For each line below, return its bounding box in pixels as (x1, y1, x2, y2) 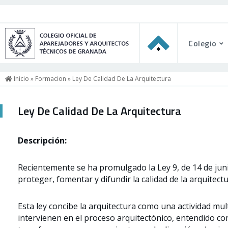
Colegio (188, 37, 217, 49)
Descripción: (18, 135, 67, 146)
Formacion (35, 74, 66, 83)
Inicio (12, 74, 29, 83)
